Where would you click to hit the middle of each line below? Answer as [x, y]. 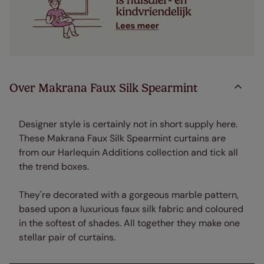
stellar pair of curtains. [67, 237]
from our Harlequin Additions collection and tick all [128, 152]
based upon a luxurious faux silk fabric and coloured [131, 209]
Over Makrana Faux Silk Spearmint [104, 88]
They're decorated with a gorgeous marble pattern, [129, 195]
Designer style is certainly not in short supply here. [128, 124]
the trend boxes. [54, 166]
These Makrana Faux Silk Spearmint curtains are [122, 138]
